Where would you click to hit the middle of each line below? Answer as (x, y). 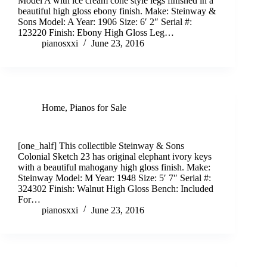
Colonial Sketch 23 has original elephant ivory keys (115, 157)
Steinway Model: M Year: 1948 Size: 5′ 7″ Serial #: (114, 178)
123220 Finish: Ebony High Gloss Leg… (96, 33)
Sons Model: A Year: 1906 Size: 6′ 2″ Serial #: (105, 22)
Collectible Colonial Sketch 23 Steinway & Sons (109, 126)
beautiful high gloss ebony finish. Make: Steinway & (117, 11)
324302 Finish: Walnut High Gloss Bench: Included (116, 189)
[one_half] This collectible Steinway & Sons (101, 146)
